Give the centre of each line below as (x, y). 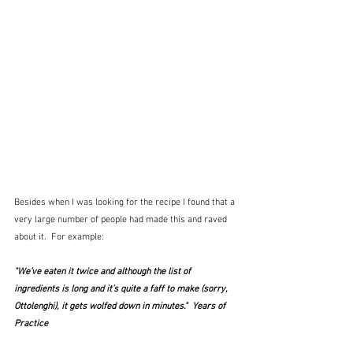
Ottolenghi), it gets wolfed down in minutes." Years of (121, 307)
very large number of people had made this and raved (122, 220)
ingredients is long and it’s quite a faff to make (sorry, (122, 290)
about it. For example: (59, 238)
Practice (31, 324)
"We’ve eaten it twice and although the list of (104, 272)
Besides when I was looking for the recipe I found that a (126, 203)
